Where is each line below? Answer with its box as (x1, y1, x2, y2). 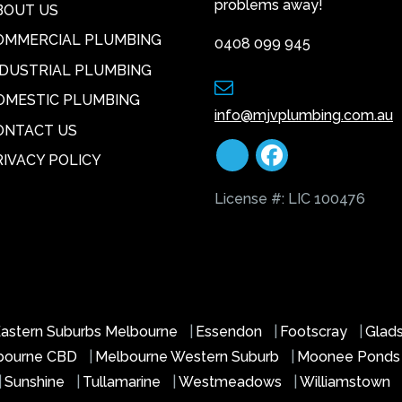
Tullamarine (83, 372, 164, 390)
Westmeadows (179, 372, 285, 390)
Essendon (196, 322, 262, 340)
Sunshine (4, 372, 68, 390)
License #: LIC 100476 (214, 189, 365, 207)
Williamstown (300, 372, 394, 390)
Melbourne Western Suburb (95, 347, 283, 365)
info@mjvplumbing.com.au (214, 106, 393, 124)
